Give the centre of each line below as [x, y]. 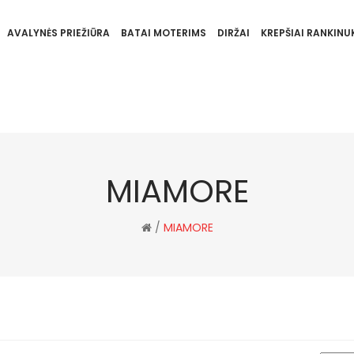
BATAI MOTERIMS [163, 33]
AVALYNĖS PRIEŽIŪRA [58, 33]
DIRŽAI [233, 33]
